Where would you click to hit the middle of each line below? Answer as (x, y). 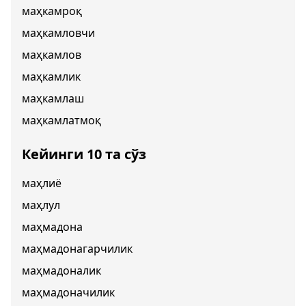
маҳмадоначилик (68, 292)
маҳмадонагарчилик (77, 249)
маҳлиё (42, 183)
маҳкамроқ (52, 11)
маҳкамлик (51, 76)
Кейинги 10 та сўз (84, 154)
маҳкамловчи (58, 33)
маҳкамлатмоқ (61, 120)
